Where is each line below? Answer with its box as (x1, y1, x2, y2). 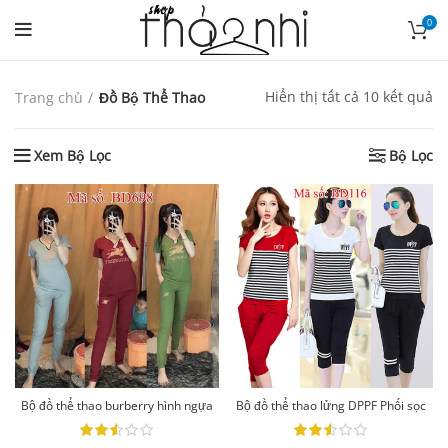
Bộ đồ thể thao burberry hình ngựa (21, 397, 213, 414)
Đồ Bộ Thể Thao (99, 87, 205, 107)
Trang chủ (15, 87, 83, 107)
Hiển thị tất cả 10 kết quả (265, 87, 433, 106)
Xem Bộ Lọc (34, 146, 111, 165)
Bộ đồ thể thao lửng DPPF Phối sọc (236, 397, 426, 414)
